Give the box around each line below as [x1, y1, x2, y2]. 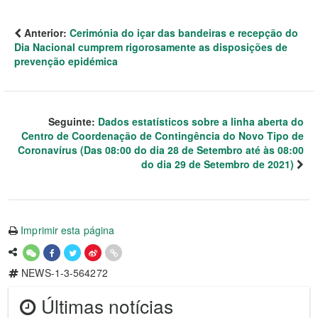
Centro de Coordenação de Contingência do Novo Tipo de [21, 128, 304, 143]
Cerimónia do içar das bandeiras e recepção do [70, 26, 298, 40]
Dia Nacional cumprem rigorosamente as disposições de [14, 40, 287, 54]
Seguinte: [48, 114, 98, 128]
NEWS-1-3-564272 [18, 265, 108, 280]
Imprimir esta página [21, 223, 115, 237]
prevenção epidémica [14, 54, 118, 68]
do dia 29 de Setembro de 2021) [141, 157, 294, 171]
